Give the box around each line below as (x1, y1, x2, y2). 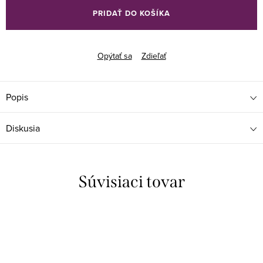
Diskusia (6, 122, 40, 134)
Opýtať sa (97, 50, 132, 62)
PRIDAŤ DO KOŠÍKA (93, 8, 170, 19)
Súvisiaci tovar (78, 172, 185, 191)
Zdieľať (141, 50, 166, 62)
